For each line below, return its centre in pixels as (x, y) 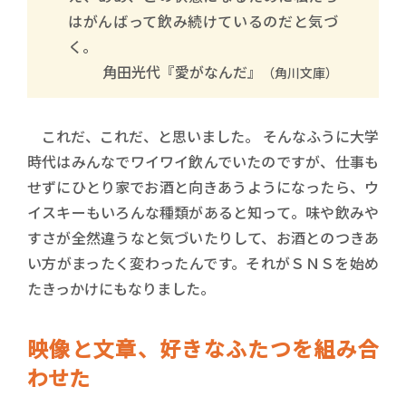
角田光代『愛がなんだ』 (182, 72)
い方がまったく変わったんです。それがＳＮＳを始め (203, 263)
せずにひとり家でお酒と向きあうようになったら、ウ (203, 187)
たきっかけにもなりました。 (121, 288)
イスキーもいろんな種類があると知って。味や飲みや (203, 212)
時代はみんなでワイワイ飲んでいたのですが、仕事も (203, 161)
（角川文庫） (300, 72)
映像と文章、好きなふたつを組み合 (203, 348)
